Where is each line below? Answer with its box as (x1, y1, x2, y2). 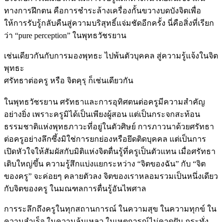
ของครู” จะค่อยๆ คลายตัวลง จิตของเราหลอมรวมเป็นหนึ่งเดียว (4, 171, 218, 180)
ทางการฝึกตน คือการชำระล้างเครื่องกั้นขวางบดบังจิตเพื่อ (4, 6, 201, 15)
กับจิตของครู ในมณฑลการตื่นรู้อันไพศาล (4, 184, 146, 193)
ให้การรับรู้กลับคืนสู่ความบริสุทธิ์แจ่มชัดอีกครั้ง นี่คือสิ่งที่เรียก (4, 18, 214, 27)
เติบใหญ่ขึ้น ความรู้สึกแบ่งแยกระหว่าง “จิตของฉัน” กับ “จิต (4, 159, 206, 168)
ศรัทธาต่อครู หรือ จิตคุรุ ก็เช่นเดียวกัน (4, 76, 133, 85)
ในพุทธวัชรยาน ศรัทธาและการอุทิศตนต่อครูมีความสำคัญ (4, 97, 205, 106)
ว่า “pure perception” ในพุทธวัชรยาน (4, 31, 126, 40)
